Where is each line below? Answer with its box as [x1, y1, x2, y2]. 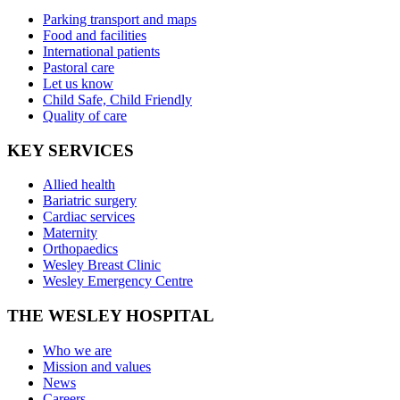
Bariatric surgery [43, 193, 137, 209]
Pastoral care [43, 60, 114, 76]
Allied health [43, 177, 115, 193]
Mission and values [43, 358, 151, 374]
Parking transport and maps [43, 12, 196, 28]
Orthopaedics [43, 241, 118, 257]
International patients [43, 44, 160, 60]
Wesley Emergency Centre [43, 273, 193, 289]
